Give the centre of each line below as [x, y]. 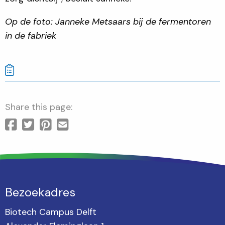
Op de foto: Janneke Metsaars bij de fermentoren [108, 21]
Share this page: [39, 107]
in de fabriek [31, 35]
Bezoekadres [40, 192]
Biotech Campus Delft [51, 212]
